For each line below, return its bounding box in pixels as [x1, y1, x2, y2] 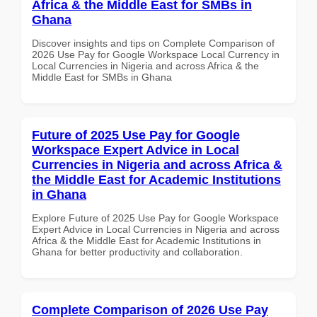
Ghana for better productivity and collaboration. [32, 246, 243, 258]
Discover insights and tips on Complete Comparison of [32, 37, 275, 49]
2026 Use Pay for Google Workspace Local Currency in [32, 48, 279, 60]
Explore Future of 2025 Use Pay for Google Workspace [32, 212, 279, 224]
